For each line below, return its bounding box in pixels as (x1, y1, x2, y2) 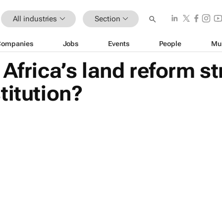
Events (108, 39, 129, 48)
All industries (12, 14, 57, 23)
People (159, 39, 181, 48)
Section (95, 14, 120, 23)
